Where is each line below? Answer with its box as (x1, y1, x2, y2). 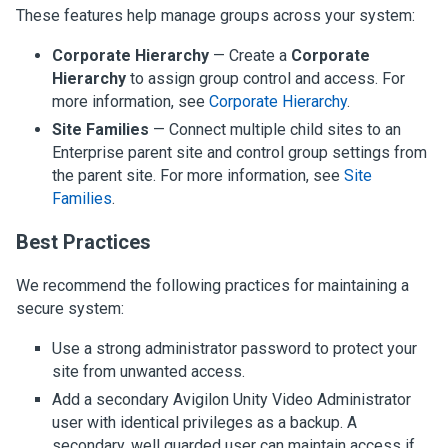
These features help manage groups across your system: (16, 5, 415, 25)
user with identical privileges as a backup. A (52, 412, 357, 432)
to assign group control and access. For (126, 68, 405, 88)
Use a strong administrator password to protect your (52, 338, 417, 358)
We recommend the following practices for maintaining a (16, 275, 409, 295)
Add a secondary (52, 389, 173, 409)
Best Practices (16, 229, 151, 254)
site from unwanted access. (52, 361, 245, 381)
